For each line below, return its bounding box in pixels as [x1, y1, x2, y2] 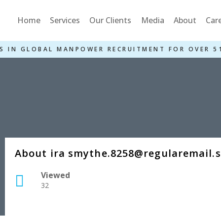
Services [50, 15, 80, 26]
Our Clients [89, 15, 132, 26]
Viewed [41, 170, 70, 181]
